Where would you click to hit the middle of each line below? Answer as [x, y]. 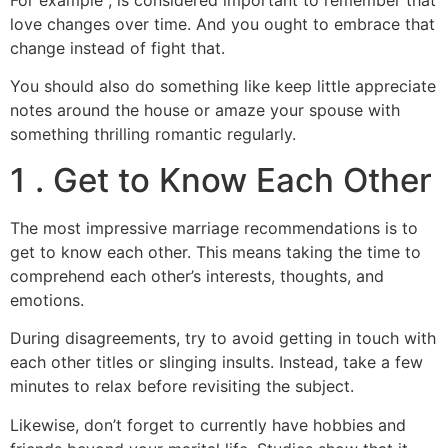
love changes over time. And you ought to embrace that [222, 23]
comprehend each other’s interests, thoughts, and [197, 275]
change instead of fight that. [117, 47]
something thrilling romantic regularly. [153, 134]
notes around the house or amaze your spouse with [205, 110]
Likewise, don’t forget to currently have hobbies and [208, 424]
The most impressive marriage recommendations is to [214, 227]
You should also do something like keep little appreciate [223, 86]
